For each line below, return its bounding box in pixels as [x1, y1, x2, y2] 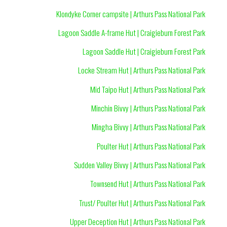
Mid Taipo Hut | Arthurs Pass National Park [90, 83, 205, 95]
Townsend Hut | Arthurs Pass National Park [90, 178, 205, 190]
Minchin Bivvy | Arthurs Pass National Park [91, 102, 205, 114]
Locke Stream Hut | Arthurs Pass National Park [78, 64, 205, 76]
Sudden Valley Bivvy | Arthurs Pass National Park [73, 159, 205, 171]
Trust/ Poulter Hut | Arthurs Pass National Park [79, 197, 205, 208]
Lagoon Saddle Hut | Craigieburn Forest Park [82, 46, 205, 57]
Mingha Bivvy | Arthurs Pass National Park [91, 121, 205, 133]
